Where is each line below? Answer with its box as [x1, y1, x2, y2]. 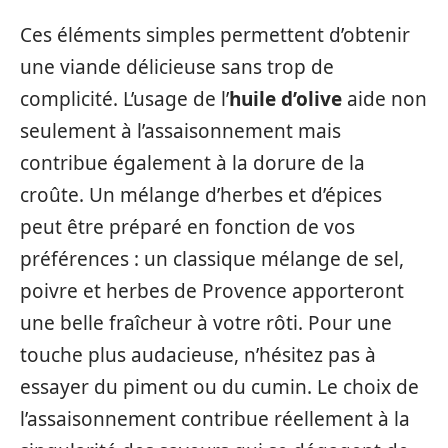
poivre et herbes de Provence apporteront [20, 277, 404, 304]
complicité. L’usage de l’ [20, 85, 229, 112]
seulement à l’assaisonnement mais [20, 117, 341, 144]
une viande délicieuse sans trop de [20, 53, 334, 80]
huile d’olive [229, 85, 342, 112]
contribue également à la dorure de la [20, 149, 365, 176]
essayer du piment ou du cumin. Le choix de [20, 373, 419, 400]
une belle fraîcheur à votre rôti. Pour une [20, 309, 392, 336]
